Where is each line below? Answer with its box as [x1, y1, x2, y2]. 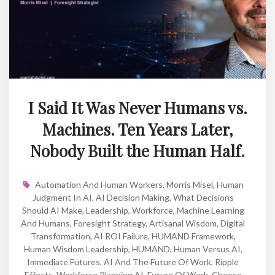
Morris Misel [166, 179, 213, 190]
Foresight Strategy [74, 217, 145, 228]
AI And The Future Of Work [104, 256, 211, 267]
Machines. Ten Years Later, [42, 118, 233, 140]
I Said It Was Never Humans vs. [28, 96, 247, 118]
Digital [220, 217, 245, 228]
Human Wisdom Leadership [23, 243, 128, 254]
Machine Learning [176, 204, 244, 215]
